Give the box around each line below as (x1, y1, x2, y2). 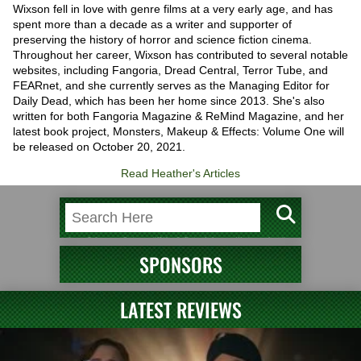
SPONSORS (139, 250, 222, 280)
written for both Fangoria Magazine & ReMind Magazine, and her (13, 110, 344, 123)
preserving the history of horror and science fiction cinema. (13, 33, 312, 47)
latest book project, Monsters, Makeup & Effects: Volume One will (13, 125, 344, 139)
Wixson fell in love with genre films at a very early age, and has (13, 2, 333, 16)
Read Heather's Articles (121, 167, 240, 180)
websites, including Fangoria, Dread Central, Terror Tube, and (13, 64, 328, 77)
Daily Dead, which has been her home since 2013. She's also (13, 94, 325, 108)
